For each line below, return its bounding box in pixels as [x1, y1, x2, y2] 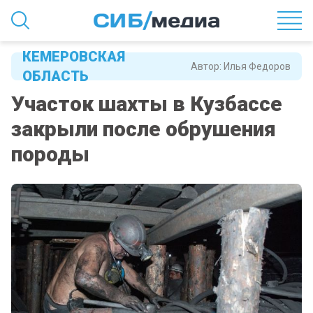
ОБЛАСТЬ [22, 68, 89, 85]
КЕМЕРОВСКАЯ [22, 48, 125, 66]
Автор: [191, 61, 224, 73]
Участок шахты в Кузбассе [11, 92, 282, 117]
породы [11, 142, 89, 167]
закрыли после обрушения [11, 117, 276, 142]
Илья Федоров [224, 61, 291, 73]
